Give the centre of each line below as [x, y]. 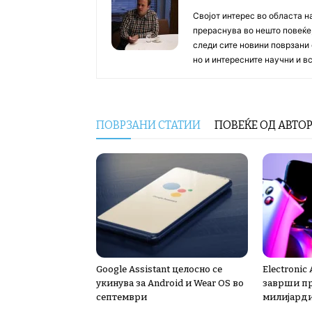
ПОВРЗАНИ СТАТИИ [148, 125]
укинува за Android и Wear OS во [170, 283]
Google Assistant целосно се [159, 269]
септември [122, 297]
